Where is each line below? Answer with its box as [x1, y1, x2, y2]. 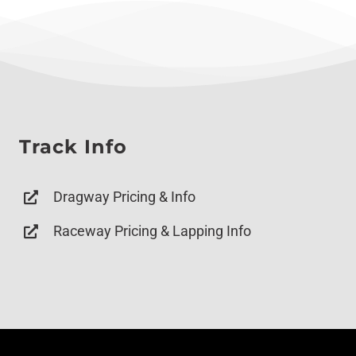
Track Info [19, 135, 128, 159]
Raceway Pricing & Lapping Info [53, 222, 252, 239]
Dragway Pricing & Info [53, 188, 196, 206]
